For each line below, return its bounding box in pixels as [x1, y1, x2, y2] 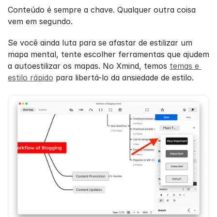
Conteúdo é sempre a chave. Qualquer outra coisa [8, 5, 196, 15]
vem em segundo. [8, 16, 73, 27]
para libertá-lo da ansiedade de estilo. [53, 73, 194, 83]
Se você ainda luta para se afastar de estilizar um [8, 38, 192, 48]
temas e [170, 61, 199, 71]
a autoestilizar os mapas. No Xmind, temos [8, 61, 170, 71]
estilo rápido [8, 73, 53, 83]
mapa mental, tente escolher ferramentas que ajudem [8, 49, 209, 60]
